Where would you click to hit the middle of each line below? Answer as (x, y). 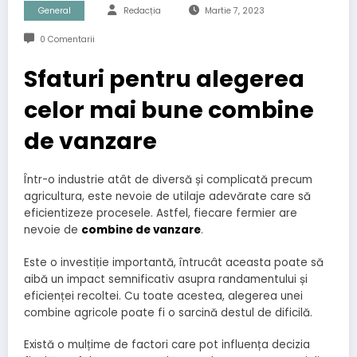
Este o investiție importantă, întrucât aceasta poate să (174, 262)
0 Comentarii (67, 40)
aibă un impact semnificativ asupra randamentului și (166, 279)
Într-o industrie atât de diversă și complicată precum (168, 180)
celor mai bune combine (169, 110)
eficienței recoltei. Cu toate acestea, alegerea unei (163, 296)
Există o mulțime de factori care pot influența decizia (167, 344)
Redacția (142, 11)
